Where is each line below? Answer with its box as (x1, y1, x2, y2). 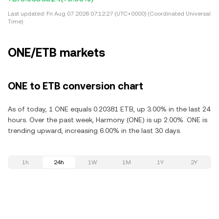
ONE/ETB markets (8, 46, 105, 60)
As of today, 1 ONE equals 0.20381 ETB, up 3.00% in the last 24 (8, 105, 210, 113)
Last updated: (8, 10, 45, 17)
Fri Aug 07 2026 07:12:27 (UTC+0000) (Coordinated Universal (45, 10, 211, 17)
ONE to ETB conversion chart (8, 80, 143, 92)
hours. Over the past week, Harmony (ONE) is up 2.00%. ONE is (8, 116, 207, 124)
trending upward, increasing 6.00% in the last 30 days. (8, 127, 181, 134)
